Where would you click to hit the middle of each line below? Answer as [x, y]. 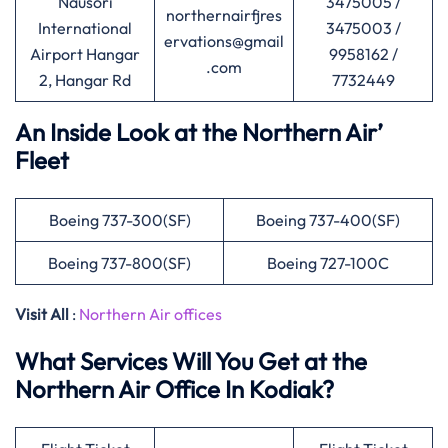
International [85, 28]
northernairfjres [224, 15]
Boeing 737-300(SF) [119, 220]
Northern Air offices [150, 314]
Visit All [42, 314]
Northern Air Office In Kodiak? [174, 389]
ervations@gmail [224, 41]
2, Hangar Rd [85, 80]
